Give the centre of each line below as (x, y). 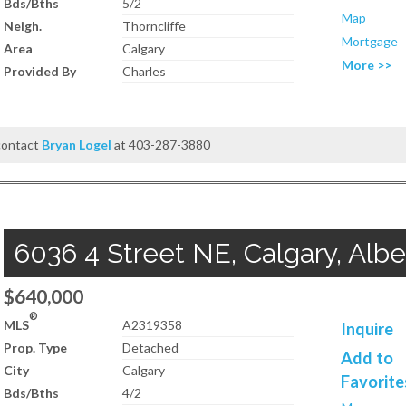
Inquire (367, 329)
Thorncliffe (155, 26)
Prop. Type (35, 348)
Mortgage (370, 41)
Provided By (40, 71)
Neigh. (23, 26)
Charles (145, 71)
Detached (151, 348)
